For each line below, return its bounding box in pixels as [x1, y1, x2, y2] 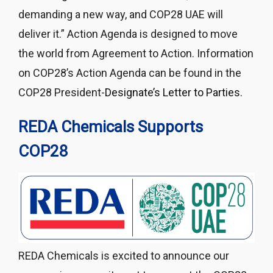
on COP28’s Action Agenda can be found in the [18, 66, 241, 80]
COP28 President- [18, 86, 105, 99]
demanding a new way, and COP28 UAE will [18, 8, 223, 21]
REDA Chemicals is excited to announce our [18, 249, 229, 262]
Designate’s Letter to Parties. [105, 86, 243, 99]
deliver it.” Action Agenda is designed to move [18, 27, 238, 41]
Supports [138, 118, 203, 136]
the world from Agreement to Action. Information [18, 47, 253, 60]
